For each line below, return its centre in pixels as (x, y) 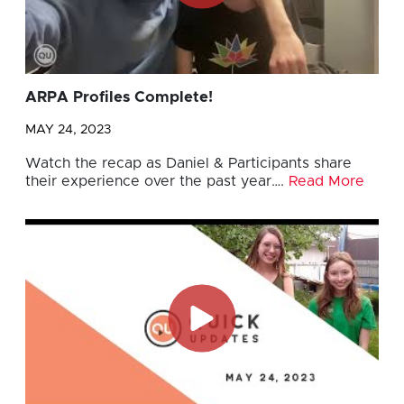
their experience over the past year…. (157, 182)
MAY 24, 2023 (68, 130)
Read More (326, 182)
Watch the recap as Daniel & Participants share (188, 164)
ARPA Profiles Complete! (119, 98)
